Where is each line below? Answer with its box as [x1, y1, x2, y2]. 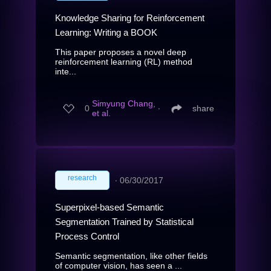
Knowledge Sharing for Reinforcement [55, 12, 204, 23]
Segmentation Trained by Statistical [55, 216, 194, 227]
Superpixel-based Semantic [55, 201, 164, 212]
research [68, 173, 97, 182]
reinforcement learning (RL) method [55, 56, 192, 67]
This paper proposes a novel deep [55, 47, 186, 57]
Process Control [55, 230, 119, 241]
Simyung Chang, [92, 99, 155, 109]
